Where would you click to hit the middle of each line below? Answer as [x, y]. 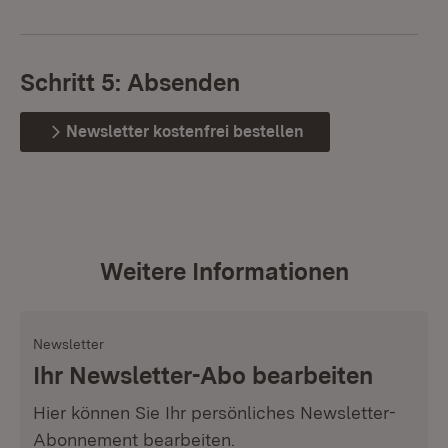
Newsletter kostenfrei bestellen [185, 131]
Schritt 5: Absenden [130, 82]
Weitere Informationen [224, 271]
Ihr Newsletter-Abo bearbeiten [203, 375]
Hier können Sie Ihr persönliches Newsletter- [214, 412]
